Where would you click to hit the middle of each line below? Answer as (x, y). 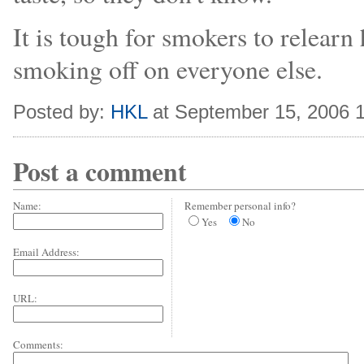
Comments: (38, 344)
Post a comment (100, 171)
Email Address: (46, 252)
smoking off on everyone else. (168, 69)
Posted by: (62, 112)
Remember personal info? (240, 206)
